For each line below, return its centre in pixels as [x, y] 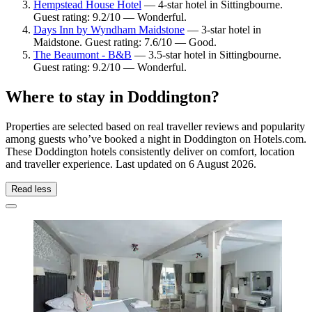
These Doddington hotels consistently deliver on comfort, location [150, 151]
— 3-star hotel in [223, 29]
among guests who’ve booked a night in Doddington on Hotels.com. [156, 139]
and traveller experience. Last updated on [97, 164]
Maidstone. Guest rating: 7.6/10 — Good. [125, 42]
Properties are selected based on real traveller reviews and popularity [155, 126]
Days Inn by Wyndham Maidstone [109, 29]
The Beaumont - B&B [83, 54]
